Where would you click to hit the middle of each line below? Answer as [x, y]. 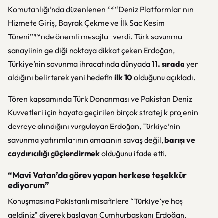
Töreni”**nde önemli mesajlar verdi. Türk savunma [95, 36]
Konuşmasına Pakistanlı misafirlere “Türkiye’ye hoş [95, 201]
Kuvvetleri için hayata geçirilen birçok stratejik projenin [103, 112]
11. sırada [168, 64]
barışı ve [180, 140]
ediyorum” [28, 185]
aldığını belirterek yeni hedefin [61, 77]
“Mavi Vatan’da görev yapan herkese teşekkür [97, 175]
